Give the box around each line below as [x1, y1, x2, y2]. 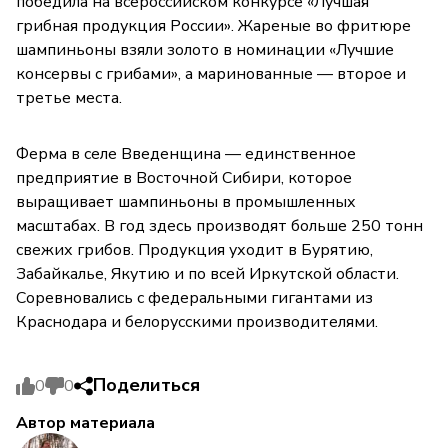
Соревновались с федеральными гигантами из [16, 287, 373, 310]
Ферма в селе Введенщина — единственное [16, 143, 356, 166]
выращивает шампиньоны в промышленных [16, 191, 356, 214]
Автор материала [16, 412, 155, 435]
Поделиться [93, 373, 200, 398]
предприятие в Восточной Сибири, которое [16, 167, 352, 190]
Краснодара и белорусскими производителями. [16, 311, 378, 334]
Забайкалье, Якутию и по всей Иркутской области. [16, 263, 399, 286]
